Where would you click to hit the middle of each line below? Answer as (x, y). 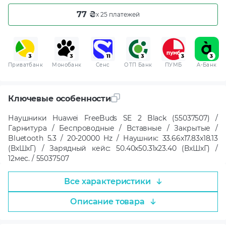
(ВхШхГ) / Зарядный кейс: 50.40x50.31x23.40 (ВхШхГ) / (113, 148)
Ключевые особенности (60, 99)
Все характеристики (107, 181)
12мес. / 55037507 (39, 158)
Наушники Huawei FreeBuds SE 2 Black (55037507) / (113, 118)
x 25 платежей (118, 14)
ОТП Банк (138, 65)
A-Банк (207, 65)
